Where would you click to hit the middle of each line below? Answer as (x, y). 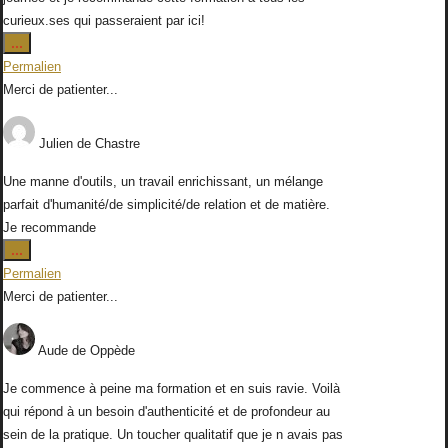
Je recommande (49, 228)
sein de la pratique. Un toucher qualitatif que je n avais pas (173, 435)
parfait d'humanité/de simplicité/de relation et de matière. (166, 205)
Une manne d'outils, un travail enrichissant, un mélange (163, 182)
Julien (58, 144)
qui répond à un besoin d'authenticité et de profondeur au (166, 412)
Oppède (112, 351)
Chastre (117, 144)
